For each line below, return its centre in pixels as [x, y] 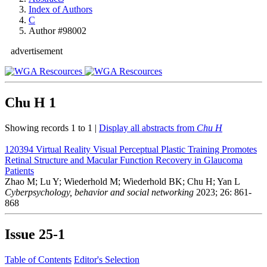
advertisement [37, 51]
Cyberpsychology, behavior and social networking [99, 192]
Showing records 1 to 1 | [52, 128]
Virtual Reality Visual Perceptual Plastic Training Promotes [146, 149]
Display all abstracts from [148, 128]
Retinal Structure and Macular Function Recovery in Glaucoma [124, 160]
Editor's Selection [107, 259]
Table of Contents [38, 259]
